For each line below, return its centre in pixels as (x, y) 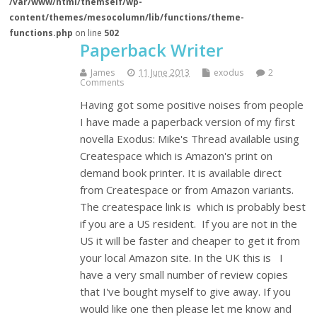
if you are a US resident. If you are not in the (189, 224)
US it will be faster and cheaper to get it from (190, 241)
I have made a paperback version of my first (188, 122)
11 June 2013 (165, 73)
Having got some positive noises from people (192, 105)
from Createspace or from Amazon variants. (187, 190)
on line (89, 33)
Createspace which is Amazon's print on (177, 156)
